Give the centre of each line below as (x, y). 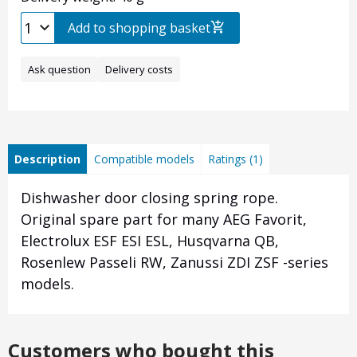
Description (47, 159)
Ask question (59, 70)
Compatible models (144, 159)
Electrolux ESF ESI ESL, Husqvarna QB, (150, 241)
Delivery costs (139, 70)
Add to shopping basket (139, 28)
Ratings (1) (235, 159)
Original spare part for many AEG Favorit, (164, 220)
